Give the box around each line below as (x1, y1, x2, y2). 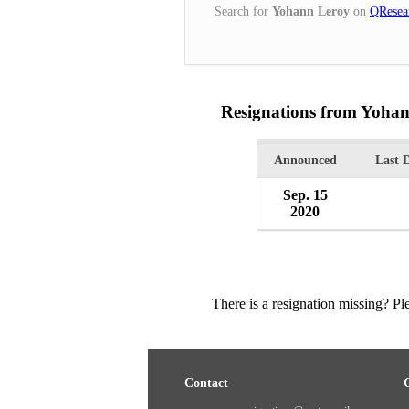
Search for (215, 4, 272, 18)
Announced (273, 153, 337, 168)
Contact (184, 376, 228, 391)
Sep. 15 (282, 187, 328, 204)
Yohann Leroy (272, 4, 350, 18)
